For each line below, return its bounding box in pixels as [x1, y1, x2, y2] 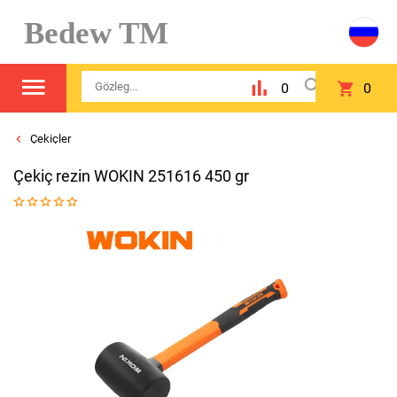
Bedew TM [8, 16, 168, 50]
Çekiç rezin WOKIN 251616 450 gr [13, 167, 249, 185]
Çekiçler [27, 132, 71, 145]
